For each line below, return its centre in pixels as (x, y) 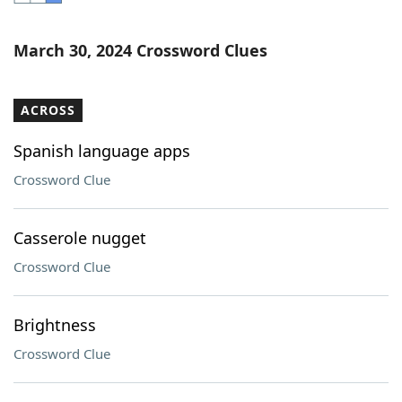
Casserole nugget (80, 238)
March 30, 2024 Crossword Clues (140, 50)
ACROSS (48, 110)
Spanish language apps (102, 151)
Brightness (55, 325)
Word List (83, 22)
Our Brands (89, 120)
